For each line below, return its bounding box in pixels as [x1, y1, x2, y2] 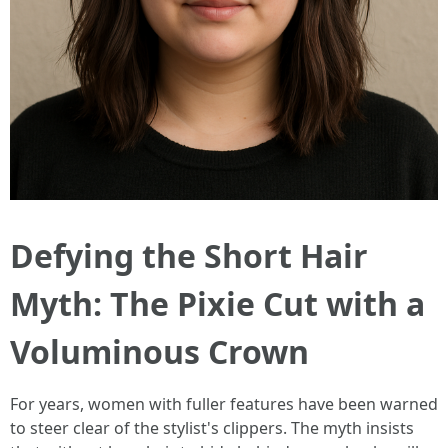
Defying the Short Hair [10, 234, 368, 277]
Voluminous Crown [10, 330, 309, 373]
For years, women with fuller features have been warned [10, 393, 438, 415]
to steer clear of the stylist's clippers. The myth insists [10, 417, 414, 439]
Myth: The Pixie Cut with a [10, 282, 425, 325]
